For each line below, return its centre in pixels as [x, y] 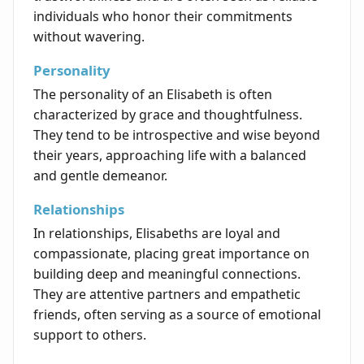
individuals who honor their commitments [163, 17]
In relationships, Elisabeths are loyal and [157, 234]
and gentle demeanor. [100, 176]
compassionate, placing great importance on [171, 254]
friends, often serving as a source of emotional [177, 315]
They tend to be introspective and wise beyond [177, 135]
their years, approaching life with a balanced [170, 156]
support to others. [90, 335]
